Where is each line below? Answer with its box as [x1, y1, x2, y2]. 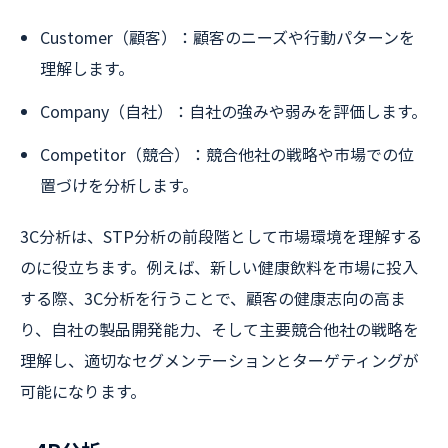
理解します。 [40, 56, 134, 80]
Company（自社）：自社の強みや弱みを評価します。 [40, 99, 427, 123]
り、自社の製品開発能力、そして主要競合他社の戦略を [20, 317, 419, 341]
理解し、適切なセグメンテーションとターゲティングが [20, 348, 419, 372]
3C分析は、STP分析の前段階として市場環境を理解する [20, 224, 422, 248]
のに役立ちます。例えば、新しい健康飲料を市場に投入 [20, 255, 418, 279]
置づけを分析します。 [40, 173, 198, 197]
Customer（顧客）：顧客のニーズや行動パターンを [40, 25, 415, 49]
